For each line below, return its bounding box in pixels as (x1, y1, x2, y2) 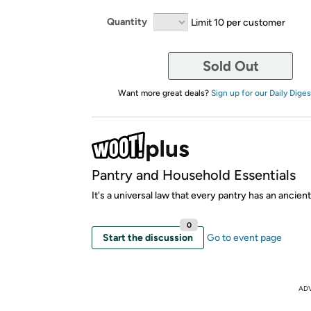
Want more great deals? (117, 87, 211, 98)
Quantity (107, 16, 147, 28)
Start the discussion (103, 231, 193, 244)
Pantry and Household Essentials (92, 166, 296, 183)
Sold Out (202, 57, 259, 74)
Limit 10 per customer (191, 16, 285, 28)
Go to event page (207, 231, 282, 244)
